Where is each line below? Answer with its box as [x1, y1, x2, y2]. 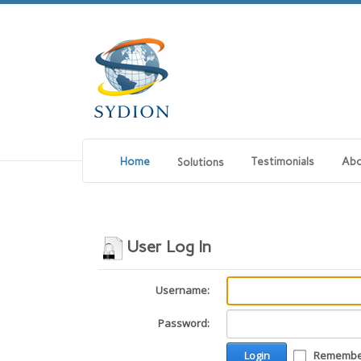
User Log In [127, 237, 211, 256]
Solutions [177, 156, 224, 168]
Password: [158, 316, 210, 330]
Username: [156, 283, 210, 297]
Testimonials [251, 156, 314, 168]
